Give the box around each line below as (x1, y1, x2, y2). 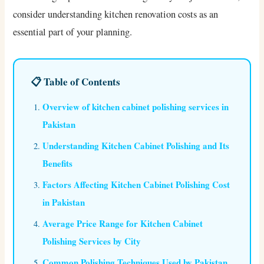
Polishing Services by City (42, 235, 141, 248)
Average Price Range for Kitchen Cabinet (42, 217, 203, 230)
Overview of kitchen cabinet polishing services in (42, 100, 229, 114)
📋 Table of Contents (31, 74, 121, 90)
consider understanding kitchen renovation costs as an (13, 8, 219, 21)
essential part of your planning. (13, 25, 133, 39)
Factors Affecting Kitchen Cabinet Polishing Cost (42, 178, 230, 192)
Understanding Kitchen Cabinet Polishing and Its (42, 139, 230, 153)
